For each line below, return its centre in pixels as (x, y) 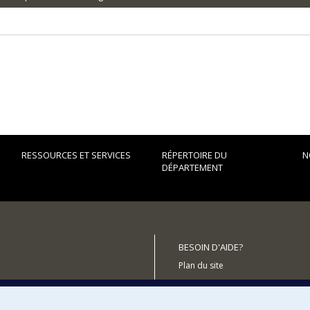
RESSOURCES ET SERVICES (76, 155)
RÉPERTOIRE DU (194, 155)
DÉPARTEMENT (192, 167)
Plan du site (201, 265)
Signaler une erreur (216, 285)
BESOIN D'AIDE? (211, 247)
